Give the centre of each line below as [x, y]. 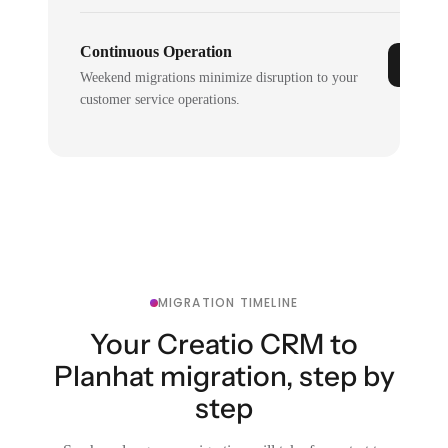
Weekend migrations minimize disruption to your [219, 77]
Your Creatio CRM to [224, 343]
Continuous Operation [156, 51]
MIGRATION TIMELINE [228, 302]
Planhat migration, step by [224, 375]
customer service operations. [160, 99]
